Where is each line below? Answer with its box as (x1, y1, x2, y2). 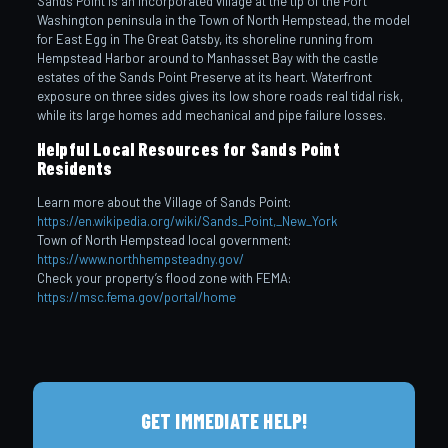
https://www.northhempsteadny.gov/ (36, 250, 244, 267)
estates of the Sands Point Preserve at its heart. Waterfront (36, 68, 372, 85)
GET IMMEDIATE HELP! (140, 408, 308, 433)
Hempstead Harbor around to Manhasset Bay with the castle (36, 49, 378, 66)
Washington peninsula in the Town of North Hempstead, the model (36, 11, 410, 28)
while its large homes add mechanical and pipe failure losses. (36, 106, 386, 123)
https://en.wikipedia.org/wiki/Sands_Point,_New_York (36, 212, 338, 229)
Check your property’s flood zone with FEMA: (36, 269, 291, 286)
